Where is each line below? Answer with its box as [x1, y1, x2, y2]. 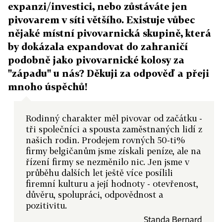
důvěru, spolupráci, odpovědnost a [26, 189, 163, 200]
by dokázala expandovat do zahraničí [8, 41, 188, 52]
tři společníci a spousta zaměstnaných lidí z [26, 124, 202, 134]
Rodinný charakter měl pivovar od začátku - [26, 113, 202, 123]
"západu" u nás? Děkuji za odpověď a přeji [8, 67, 209, 79]
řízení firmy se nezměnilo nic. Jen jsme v [26, 157, 189, 167]
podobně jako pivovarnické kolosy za [8, 54, 184, 65]
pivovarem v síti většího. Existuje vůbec [8, 14, 195, 25]
